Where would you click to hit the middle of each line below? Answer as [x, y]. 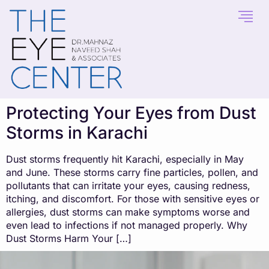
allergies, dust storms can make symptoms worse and [128, 212]
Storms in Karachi [77, 132]
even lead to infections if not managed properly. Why [127, 225]
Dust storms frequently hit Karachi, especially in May [125, 159]
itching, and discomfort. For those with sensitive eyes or [133, 198]
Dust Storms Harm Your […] [69, 238]
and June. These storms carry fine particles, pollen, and [132, 172]
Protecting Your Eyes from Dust [131, 113]
